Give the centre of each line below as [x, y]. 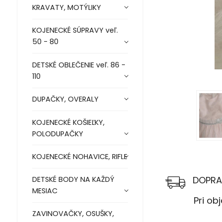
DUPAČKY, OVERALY [65, 99]
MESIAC [45, 191]
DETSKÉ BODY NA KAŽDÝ [73, 180]
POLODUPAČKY [57, 134]
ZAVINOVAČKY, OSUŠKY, [73, 214]
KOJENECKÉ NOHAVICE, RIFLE [80, 156]
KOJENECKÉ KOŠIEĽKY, [68, 122]
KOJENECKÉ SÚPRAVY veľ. [75, 30]
